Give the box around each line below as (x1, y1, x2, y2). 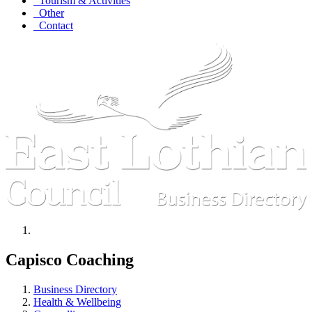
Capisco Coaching (6, 251, 134, 270)
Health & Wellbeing (33, 296, 121, 309)
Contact (33, 19, 73, 32)
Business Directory (33, 283, 117, 296)
